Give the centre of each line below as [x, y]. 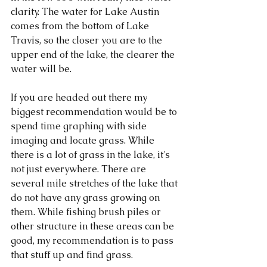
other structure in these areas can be [94, 226]
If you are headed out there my [80, 97]
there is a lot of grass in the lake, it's [91, 154]
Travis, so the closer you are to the [88, 40]
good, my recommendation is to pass [93, 240]
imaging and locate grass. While [84, 140]
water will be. [42, 69]
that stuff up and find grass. [73, 254]
